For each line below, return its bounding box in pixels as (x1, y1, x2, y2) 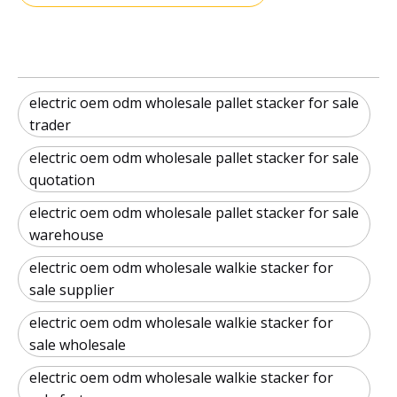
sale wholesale (29, 335, 126, 355)
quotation (29, 170, 95, 191)
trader (29, 115, 71, 136)
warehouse (29, 225, 104, 245)
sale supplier (29, 280, 114, 300)
